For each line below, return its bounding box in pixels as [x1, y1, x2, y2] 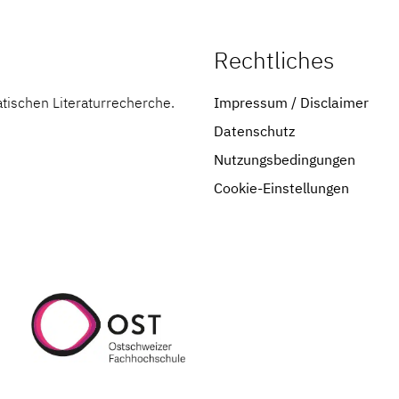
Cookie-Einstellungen [214, 179, 349, 197]
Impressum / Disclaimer [214, 94, 369, 111]
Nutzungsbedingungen [214, 151, 355, 168]
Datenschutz [214, 122, 295, 140]
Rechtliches [214, 45, 334, 75]
